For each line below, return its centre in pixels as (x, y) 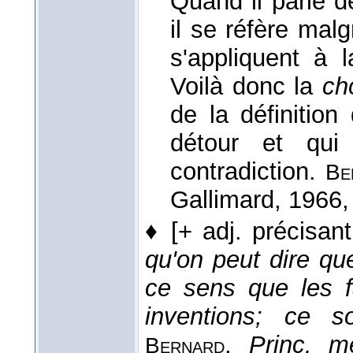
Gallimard (222, 200)
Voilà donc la (246, 87)
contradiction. (248, 172)
